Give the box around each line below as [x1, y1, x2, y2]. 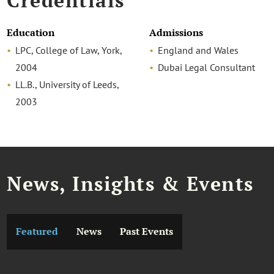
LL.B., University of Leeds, [15, 78, 119, 91]
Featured [16, 224, 59, 238]
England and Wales [157, 44, 239, 57]
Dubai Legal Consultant [157, 61, 255, 74]
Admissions [149, 26, 203, 40]
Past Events [120, 224, 174, 238]
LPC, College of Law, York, [15, 44, 122, 57]
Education [7, 26, 55, 40]
